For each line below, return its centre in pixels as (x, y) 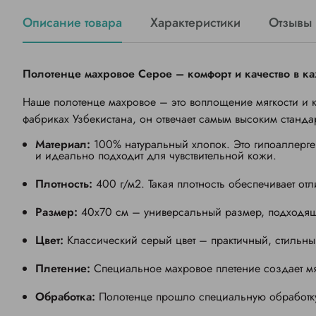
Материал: (65, 145)
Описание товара (72, 23)
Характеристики (195, 23)
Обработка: (67, 297)
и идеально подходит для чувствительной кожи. (156, 156)
